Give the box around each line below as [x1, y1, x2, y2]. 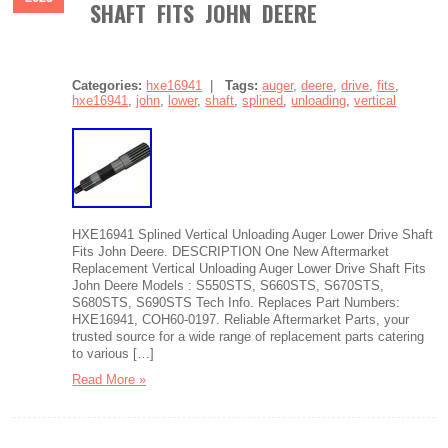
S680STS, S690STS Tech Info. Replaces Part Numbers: [72, 295, 401, 310]
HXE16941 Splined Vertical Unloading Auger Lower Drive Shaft [72, 227, 434, 242]
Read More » [72, 372, 147, 387]
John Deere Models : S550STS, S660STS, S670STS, [72, 278, 385, 293]
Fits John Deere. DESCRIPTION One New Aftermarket [72, 244, 390, 259]
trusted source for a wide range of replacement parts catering [72, 329, 425, 344]
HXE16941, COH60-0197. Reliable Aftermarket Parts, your [72, 312, 410, 327]
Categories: [72, 78, 143, 93]
